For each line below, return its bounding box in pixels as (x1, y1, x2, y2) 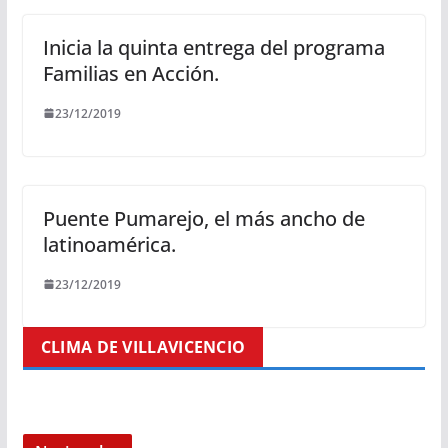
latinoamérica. (42, 230, 176, 258)
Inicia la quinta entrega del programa (42, 33, 385, 61)
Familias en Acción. (42, 59, 219, 87)
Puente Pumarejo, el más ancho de (42, 204, 365, 232)
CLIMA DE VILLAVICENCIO (40, 335, 246, 358)
